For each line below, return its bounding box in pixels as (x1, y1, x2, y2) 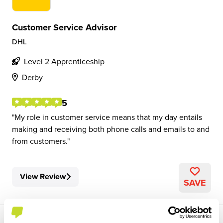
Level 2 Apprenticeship (24, 56, 105, 67)
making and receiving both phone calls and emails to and (12, 123, 210, 134)
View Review (20, 171, 66, 182)
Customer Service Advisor (12, 21, 116, 34)
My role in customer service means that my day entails (14, 111, 202, 122)
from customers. (12, 135, 67, 146)
